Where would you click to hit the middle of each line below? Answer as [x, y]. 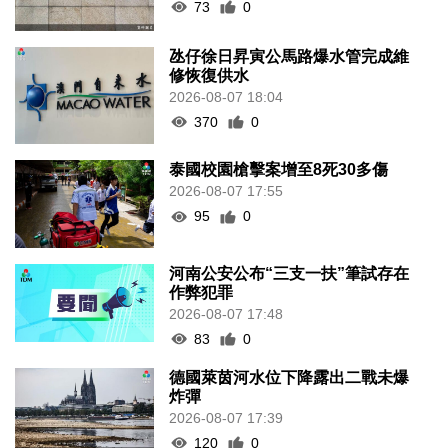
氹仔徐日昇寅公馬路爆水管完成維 [289, 56]
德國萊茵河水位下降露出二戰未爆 [289, 377]
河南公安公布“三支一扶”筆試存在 [289, 273]
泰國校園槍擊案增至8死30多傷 [279, 170]
